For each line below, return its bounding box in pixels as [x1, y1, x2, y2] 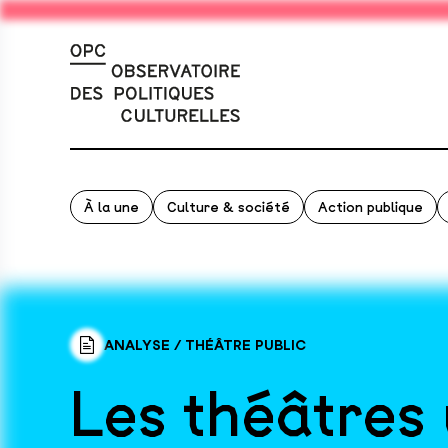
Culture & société [167, 197, 290, 217]
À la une [84, 197, 139, 217]
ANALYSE [104, 337, 174, 353]
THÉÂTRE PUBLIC [185, 337, 306, 353]
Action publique [318, 197, 423, 217]
